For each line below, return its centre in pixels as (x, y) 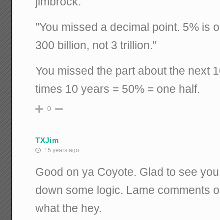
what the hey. (69, 208)
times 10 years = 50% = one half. (118, 89)
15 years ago (61, 151)
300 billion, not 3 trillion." (96, 45)
